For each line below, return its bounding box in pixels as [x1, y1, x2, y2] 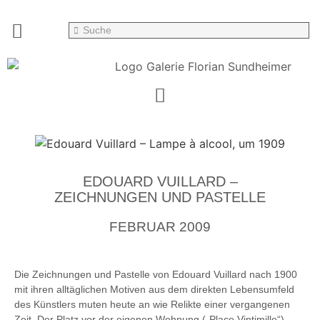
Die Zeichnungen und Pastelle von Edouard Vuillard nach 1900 [14, 268, 297, 280]
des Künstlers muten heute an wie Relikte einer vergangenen [14, 298, 290, 310]
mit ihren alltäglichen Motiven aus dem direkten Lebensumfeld [14, 283, 294, 295]
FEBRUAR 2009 [109, 219, 211, 235]
